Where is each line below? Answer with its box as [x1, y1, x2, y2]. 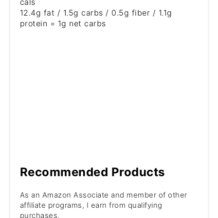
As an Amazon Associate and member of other [19, 190, 187, 200]
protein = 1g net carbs [19, 18, 106, 29]
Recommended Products [19, 164, 165, 179]
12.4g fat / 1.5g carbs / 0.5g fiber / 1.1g [19, 8, 172, 18]
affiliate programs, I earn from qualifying [19, 200, 163, 210]
